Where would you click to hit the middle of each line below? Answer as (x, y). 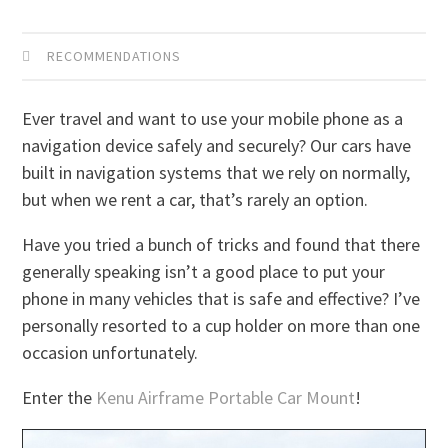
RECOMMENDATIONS (114, 55)
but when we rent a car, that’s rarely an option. (195, 199)
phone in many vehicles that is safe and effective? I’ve (221, 298)
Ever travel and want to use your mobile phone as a (213, 118)
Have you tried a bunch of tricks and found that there (221, 244)
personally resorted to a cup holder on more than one (221, 325)
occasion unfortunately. (110, 352)
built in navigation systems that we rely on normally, (216, 172)
